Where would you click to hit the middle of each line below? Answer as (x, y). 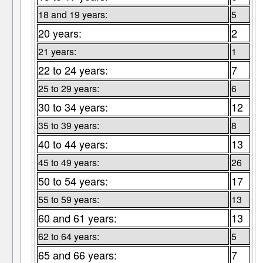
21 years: (57, 52)
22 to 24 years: (73, 70)
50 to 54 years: (73, 181)
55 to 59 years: (68, 200)
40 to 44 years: (73, 144)
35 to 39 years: (68, 126)
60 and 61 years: (77, 218)
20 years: (60, 33)
